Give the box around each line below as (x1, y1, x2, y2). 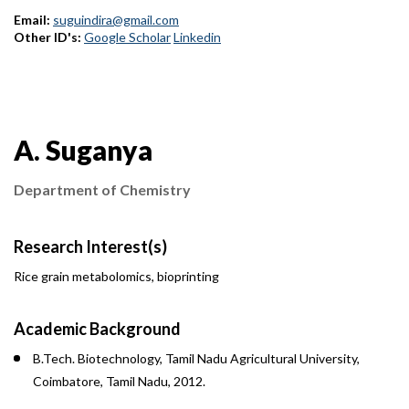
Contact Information (14, 66, 167, 85)
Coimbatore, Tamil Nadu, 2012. (33, 373, 205, 389)
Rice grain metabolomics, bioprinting (14, 268, 219, 284)
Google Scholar (84, 29, 171, 45)
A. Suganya (14, 133, 152, 166)
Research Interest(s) (14, 236, 167, 257)
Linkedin (173, 29, 221, 45)
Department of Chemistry (14, 181, 191, 198)
